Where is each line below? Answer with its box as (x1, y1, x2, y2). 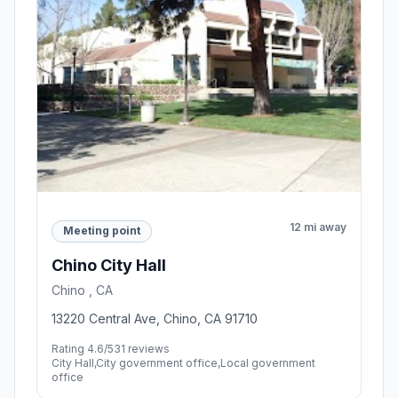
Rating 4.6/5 (52, 341, 114, 355)
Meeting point (63, 224, 140, 238)
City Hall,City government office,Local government (52, 355, 315, 370)
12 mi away (290, 219, 346, 234)
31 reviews (114, 341, 170, 355)
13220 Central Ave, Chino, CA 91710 (52, 310, 258, 326)
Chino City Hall (52, 255, 166, 275)
